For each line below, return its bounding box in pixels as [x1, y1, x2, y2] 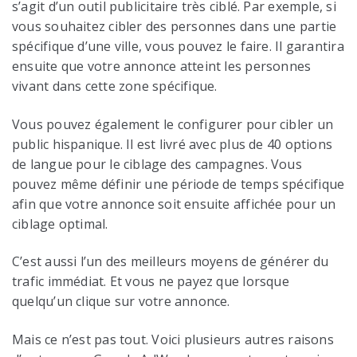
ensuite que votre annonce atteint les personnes [12, 57, 312, 76]
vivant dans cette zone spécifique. [12, 77, 218, 96]
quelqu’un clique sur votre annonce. [12, 292, 230, 311]
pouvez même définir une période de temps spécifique [12, 175, 345, 193]
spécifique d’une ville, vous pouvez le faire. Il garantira [12, 37, 344, 56]
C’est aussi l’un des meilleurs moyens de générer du [12, 253, 329, 271]
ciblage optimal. [12, 214, 108, 233]
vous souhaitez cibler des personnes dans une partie [12, 18, 337, 36]
